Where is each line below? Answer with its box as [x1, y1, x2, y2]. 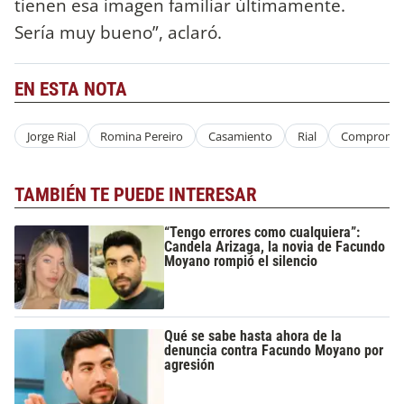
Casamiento [207, 127, 272, 144]
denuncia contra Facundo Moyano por [164, 342, 384, 360]
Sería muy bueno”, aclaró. [14, 19, 222, 44]
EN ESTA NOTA [14, 78, 127, 100]
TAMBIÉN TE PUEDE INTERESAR [14, 184, 257, 207]
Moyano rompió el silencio [164, 252, 318, 270]
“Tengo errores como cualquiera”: [164, 223, 361, 241]
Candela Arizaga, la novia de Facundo [164, 237, 386, 255]
